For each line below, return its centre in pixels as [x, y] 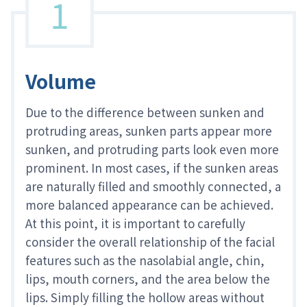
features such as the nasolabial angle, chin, [145, 260]
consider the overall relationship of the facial [150, 242]
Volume [61, 81]
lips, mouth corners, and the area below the [148, 279]
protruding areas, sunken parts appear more [149, 131]
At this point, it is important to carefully [135, 223]
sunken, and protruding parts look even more [152, 149]
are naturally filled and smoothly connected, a [153, 186]
